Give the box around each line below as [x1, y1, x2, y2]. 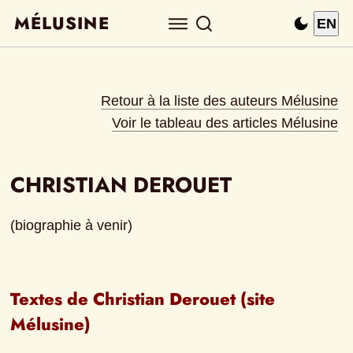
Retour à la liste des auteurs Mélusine [101, 93, 339, 109]
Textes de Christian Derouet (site [10, 287, 276, 312]
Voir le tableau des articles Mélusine [112, 115, 339, 131]
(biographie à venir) [10, 217, 133, 234]
